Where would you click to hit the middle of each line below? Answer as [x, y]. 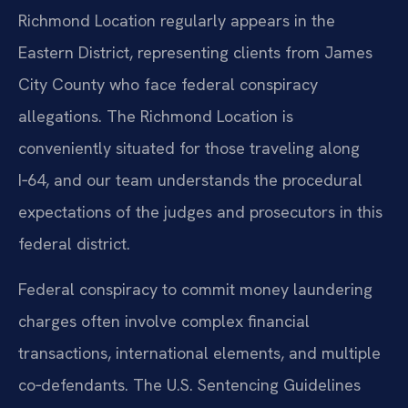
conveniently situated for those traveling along [189, 148]
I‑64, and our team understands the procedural [190, 180]
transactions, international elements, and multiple [199, 352]
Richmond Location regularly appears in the [177, 21]
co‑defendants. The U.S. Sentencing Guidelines [189, 384]
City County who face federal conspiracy [168, 85]
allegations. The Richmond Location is [156, 117]
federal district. [74, 244]
